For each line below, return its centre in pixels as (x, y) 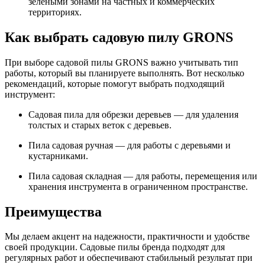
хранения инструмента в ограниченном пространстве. (138, 186)
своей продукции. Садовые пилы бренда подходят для (115, 247)
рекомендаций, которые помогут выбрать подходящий (115, 83)
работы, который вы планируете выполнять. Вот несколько (125, 73)
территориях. (55, 12)
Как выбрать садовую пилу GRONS (119, 37)
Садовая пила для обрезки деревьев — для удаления (133, 114)
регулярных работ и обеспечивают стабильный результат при (129, 258)
